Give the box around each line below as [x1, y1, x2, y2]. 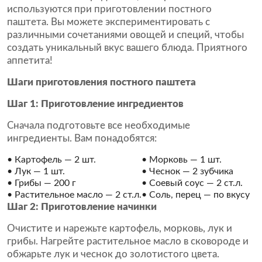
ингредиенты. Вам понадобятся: [7, 133, 157, 143]
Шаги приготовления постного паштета [7, 77, 196, 87]
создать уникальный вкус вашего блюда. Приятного [7, 43, 247, 53]
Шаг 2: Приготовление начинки [7, 202, 157, 212]
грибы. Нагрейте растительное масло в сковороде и [7, 236, 249, 246]
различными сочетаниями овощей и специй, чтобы [7, 30, 244, 40]
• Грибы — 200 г [7, 178, 76, 188]
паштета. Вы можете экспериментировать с [7, 17, 210, 27]
